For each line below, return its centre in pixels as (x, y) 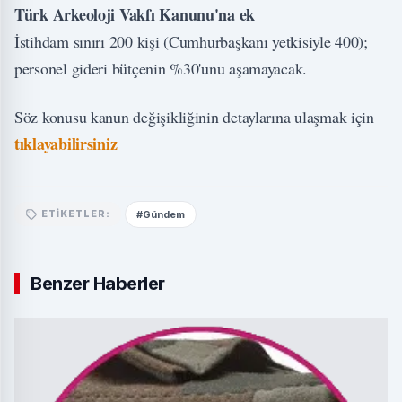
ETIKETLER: (76, 214)
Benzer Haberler (98, 283)
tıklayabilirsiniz (66, 143)
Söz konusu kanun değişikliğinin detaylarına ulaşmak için (194, 116)
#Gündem (161, 214)
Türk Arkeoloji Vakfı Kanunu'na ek (135, 14)
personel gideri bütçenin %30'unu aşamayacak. (161, 68)
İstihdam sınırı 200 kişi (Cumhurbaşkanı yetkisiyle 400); (191, 41)
